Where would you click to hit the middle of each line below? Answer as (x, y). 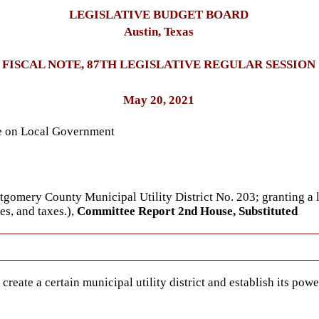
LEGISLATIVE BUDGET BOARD (159, 15)
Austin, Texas (159, 32)
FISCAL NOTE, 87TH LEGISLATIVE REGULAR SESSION (159, 64)
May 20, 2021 (159, 100)
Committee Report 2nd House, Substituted (187, 211)
